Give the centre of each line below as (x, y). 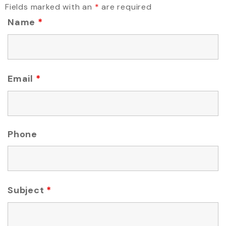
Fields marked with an (50, 7)
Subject (27, 190)
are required (125, 7)
